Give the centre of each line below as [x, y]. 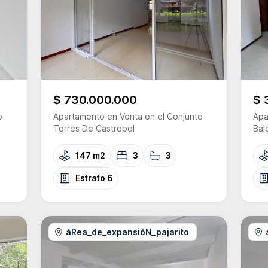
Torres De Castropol [94, 128]
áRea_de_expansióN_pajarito [127, 232]
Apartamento [79, 116]
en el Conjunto [173, 116]
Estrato [91, 178]
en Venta [123, 116]
